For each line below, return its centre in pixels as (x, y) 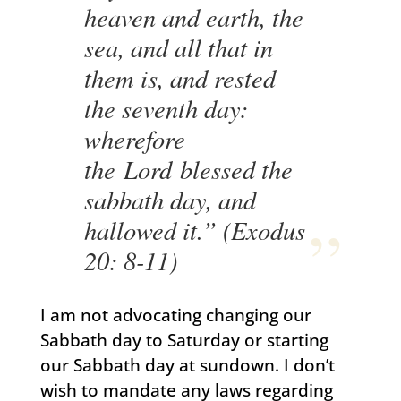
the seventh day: (166, 108)
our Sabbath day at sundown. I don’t (187, 365)
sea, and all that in (179, 47)
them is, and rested (180, 77)
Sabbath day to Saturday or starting (184, 340)
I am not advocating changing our (175, 315)
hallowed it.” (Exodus (195, 230)
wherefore (135, 138)
